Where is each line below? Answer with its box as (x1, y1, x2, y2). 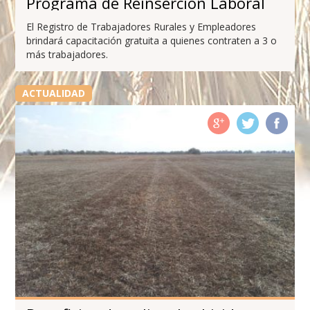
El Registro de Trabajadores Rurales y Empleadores (26, 19, 257, 33)
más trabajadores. (26, 47, 109, 61)
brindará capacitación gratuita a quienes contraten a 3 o (26, 33, 277, 47)
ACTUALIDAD (21, 86, 85, 100)
